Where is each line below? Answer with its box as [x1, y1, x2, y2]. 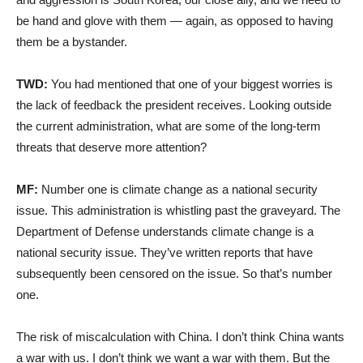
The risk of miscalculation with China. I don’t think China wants [16, 329, 344, 344]
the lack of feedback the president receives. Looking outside [16, 97, 331, 112]
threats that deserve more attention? [16, 139, 207, 154]
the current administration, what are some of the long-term [16, 118, 321, 133]
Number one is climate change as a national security [38, 181, 318, 196]
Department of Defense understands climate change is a [16, 224, 314, 238]
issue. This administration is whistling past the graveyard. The [16, 203, 340, 217]
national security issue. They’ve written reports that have [16, 245, 313, 259]
